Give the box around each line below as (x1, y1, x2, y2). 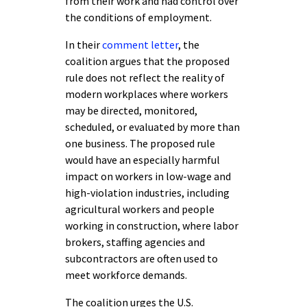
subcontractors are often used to (65, 251, 218, 265)
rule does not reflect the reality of (65, 71, 225, 84)
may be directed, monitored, (65, 103, 197, 117)
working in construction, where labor (65, 219, 238, 232)
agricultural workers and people (65, 202, 214, 216)
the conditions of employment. (65, 10, 212, 24)
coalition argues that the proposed (65, 54, 230, 68)
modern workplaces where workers (65, 87, 228, 101)
